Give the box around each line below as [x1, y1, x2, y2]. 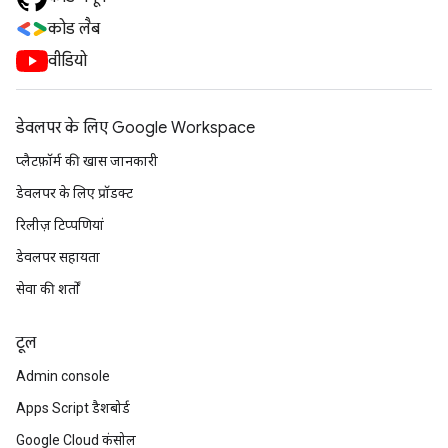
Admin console [16, 368, 110, 384]
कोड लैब [48, 19, 100, 39]
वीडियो [48, 51, 87, 71]
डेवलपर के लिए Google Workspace [16, 118, 255, 138]
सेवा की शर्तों [16, 281, 80, 297]
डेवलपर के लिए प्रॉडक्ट [16, 185, 133, 201]
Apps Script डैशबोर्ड [16, 400, 130, 416]
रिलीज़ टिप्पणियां [16, 217, 104, 233]
